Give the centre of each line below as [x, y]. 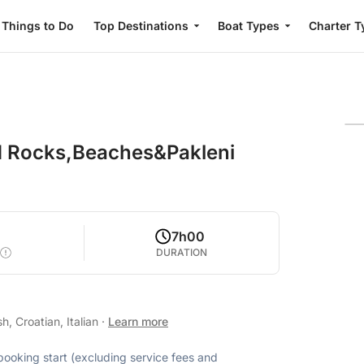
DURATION [182, 252]
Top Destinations [141, 26]
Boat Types [248, 26]
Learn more [138, 321]
